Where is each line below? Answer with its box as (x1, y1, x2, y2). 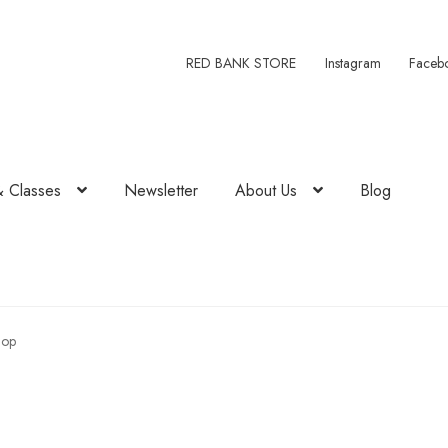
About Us (235, 179, 298, 203)
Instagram (324, 52, 381, 73)
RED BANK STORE (186, 52, 297, 73)
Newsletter (124, 179, 199, 203)
